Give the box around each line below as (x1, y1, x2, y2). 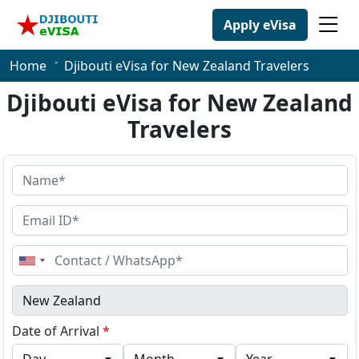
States (26, 266, 65, 284)
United (26, 253, 68, 272)
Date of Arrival (11, 322, 103, 340)
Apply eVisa (224, 15, 296, 34)
